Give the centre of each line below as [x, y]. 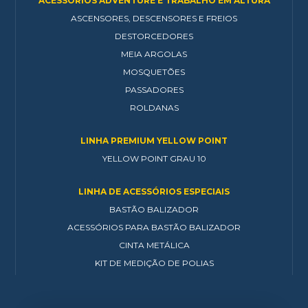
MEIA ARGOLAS [154, 54]
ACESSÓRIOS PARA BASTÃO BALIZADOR [154, 227]
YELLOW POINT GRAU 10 [154, 158]
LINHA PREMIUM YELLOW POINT [154, 140]
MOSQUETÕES [154, 71]
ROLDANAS [154, 107]
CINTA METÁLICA [154, 245]
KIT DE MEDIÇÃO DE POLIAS [154, 263]
